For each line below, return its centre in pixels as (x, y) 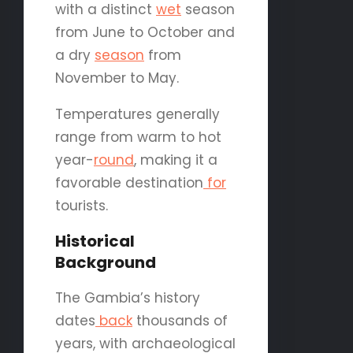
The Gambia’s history (128, 297)
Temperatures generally (137, 114)
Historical (95, 241)
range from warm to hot (138, 137)
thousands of (180, 320)
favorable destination (129, 182)
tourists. (82, 205)
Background (106, 262)
